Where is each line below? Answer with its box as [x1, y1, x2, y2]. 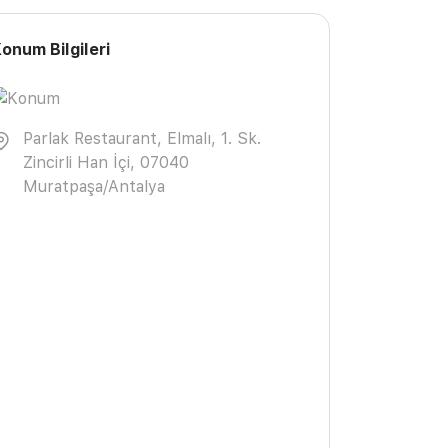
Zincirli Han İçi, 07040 [23, 152, 189, 172]
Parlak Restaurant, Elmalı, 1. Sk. [23, 128, 261, 148]
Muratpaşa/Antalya [23, 176, 165, 196]
